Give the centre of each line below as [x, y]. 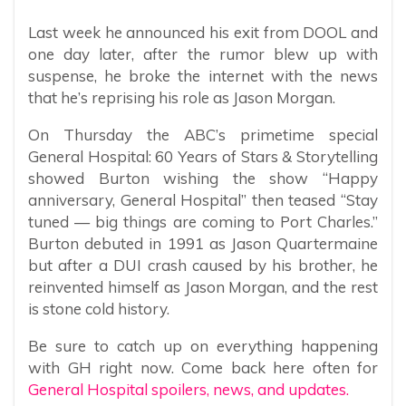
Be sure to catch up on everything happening [203, 346]
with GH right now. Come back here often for [203, 368]
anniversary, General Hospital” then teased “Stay [203, 200]
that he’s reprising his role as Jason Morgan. [182, 98]
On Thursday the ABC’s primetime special [203, 135]
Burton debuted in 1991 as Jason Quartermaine [203, 244]
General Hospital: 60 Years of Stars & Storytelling [203, 157]
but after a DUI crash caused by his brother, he [203, 266]
